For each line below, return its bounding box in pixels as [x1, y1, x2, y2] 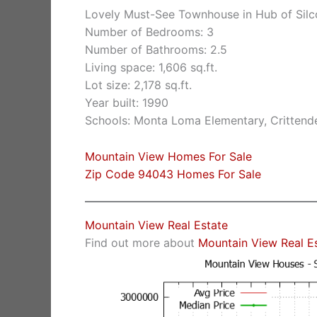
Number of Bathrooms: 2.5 [85, 42, 227, 57]
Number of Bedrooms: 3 [85, 25, 214, 40]
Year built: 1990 [85, 96, 168, 110]
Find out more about [85, 236, 198, 250]
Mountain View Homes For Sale [85, 149, 252, 163]
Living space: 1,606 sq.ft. [85, 60, 217, 75]
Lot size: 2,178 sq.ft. [85, 78, 192, 93]
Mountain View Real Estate [85, 218, 228, 233]
